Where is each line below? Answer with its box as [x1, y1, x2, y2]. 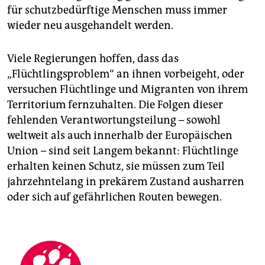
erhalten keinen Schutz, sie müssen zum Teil [7, 159, 225, 173]
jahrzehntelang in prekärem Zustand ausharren [7, 174, 244, 188]
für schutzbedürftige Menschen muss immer [7, 3, 227, 17]
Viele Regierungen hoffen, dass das [7, 51, 179, 65]
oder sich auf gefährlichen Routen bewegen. [7, 190, 222, 203]
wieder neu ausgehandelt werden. [7, 18, 173, 32]
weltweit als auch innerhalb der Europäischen [7, 128, 232, 142]
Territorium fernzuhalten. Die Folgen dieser [7, 98, 223, 111]
